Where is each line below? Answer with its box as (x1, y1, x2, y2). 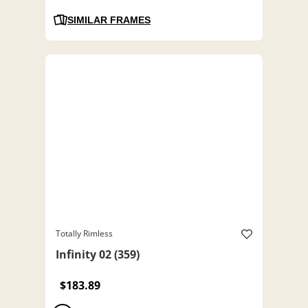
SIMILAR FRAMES (67, 14, 151, 26)
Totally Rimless (56, 228, 113, 240)
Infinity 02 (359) (56, 247, 140, 263)
